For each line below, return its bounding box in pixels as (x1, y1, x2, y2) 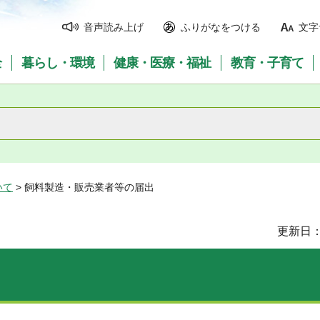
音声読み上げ (84, 21, 144, 33)
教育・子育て (231, 56, 304, 70)
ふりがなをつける (181, 21, 261, 33)
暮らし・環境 (21, 56, 94, 70)
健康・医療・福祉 (114, 56, 211, 70)
